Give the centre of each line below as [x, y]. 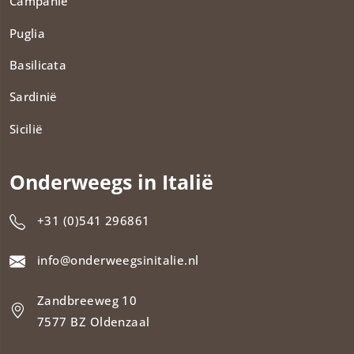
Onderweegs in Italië [111, 181]
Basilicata [38, 65]
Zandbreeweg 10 [87, 300]
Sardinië [34, 97]
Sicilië [26, 128]
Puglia [27, 33]
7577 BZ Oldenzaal [94, 321]
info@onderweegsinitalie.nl [118, 260]
